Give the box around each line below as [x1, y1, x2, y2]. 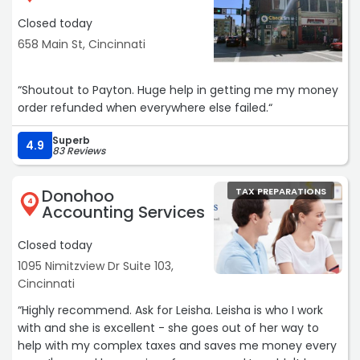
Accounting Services [42, 201, 205, 224]
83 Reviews [52, 144, 105, 158]
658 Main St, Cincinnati [18, 36, 145, 53]
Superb [52, 133, 90, 148]
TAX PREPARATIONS [235, 185, 326, 198]
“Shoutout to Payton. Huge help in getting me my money [18, 82, 338, 99]
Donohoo [42, 185, 114, 208]
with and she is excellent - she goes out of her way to [18, 320, 319, 337]
